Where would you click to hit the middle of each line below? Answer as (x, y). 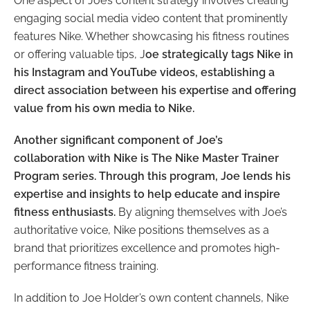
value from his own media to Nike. (104, 109)
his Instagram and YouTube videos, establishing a (144, 73)
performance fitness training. (86, 266)
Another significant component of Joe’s (118, 140)
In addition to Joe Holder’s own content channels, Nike (151, 298)
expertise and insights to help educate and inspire (147, 194)
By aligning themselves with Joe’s (201, 212)
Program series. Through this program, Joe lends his (152, 176)
